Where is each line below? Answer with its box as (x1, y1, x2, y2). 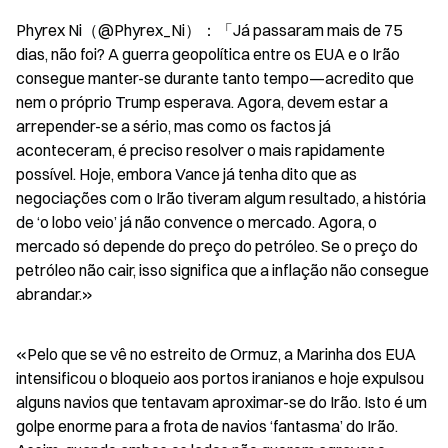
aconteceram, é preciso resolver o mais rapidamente (16, 139, 385, 160)
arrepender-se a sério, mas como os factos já (16, 115, 331, 136)
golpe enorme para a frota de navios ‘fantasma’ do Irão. (16, 415, 398, 436)
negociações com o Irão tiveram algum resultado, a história (16, 187, 426, 208)
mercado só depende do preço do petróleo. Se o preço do (16, 235, 418, 256)
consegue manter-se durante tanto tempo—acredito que (16, 67, 414, 88)
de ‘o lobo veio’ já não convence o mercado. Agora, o (16, 211, 377, 232)
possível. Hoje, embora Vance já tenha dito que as (16, 163, 357, 184)
